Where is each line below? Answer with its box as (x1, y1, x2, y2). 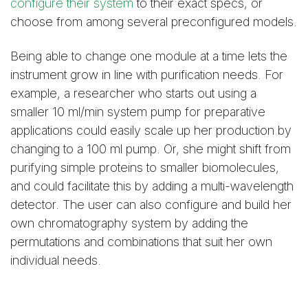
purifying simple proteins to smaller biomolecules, (10, 159, 279, 175)
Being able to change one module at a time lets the (10, 48, 287, 63)
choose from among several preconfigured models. (10, 14, 297, 29)
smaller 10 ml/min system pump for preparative (10, 104, 265, 119)
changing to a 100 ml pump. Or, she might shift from (10, 141, 291, 156)
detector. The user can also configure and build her (10, 197, 291, 212)
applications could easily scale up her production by (10, 122, 291, 137)
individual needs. (10, 252, 101, 267)
